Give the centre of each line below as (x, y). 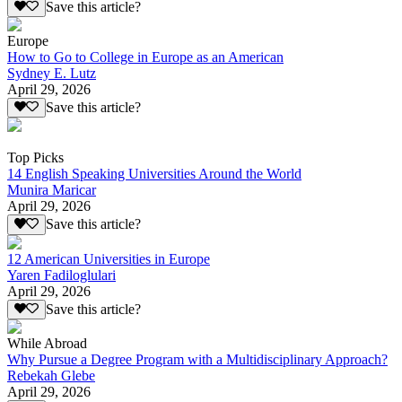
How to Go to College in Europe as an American (145, 57)
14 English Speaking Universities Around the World (154, 174)
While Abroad (47, 343)
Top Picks (35, 158)
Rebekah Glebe (51, 375)
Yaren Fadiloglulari (61, 275)
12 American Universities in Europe (109, 258)
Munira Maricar (52, 190)
